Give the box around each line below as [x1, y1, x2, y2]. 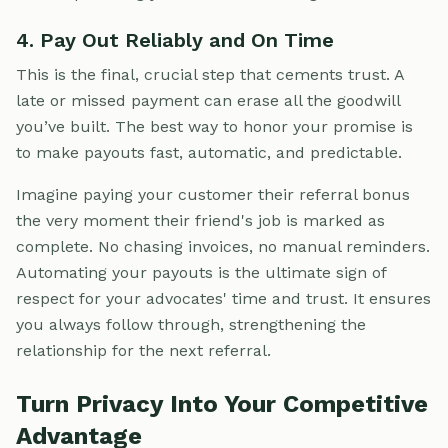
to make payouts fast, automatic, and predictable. [16, 143, 402, 163]
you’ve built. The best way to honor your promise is [16, 117, 413, 137]
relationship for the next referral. [16, 341, 271, 361]
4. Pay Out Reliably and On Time [16, 28, 334, 53]
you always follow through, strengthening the [16, 315, 366, 335]
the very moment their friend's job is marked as [16, 211, 385, 231]
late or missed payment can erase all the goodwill [16, 91, 400, 111]
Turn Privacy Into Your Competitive [16, 390, 428, 419]
